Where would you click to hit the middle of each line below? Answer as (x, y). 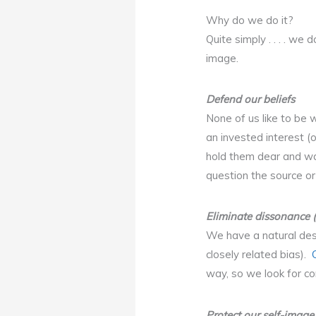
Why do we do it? (250, 20)
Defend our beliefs (251, 99)
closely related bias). (259, 255)
